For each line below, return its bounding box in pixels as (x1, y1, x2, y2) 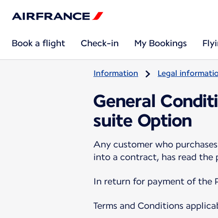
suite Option (93, 109, 192, 131)
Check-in (81, 38, 119, 48)
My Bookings (134, 38, 187, 48)
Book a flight (12, 38, 65, 48)
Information (93, 69, 138, 78)
